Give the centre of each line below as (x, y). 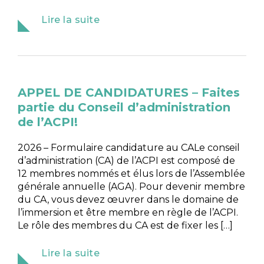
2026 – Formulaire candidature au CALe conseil (129, 147)
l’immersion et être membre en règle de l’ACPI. (128, 212)
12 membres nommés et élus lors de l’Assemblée (132, 173)
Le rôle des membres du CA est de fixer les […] (126, 225)
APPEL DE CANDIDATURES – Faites (129, 92)
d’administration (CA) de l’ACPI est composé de (127, 160)
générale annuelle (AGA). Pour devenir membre (132, 186)
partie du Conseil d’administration (124, 107)
